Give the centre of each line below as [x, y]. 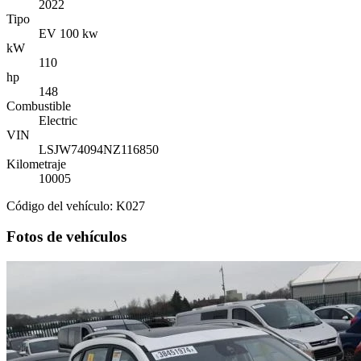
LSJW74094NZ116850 [99, 149]
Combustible [39, 106]
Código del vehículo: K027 [76, 205]
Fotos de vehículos [66, 237]
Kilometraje [36, 164]
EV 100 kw [68, 33]
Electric [58, 120]
